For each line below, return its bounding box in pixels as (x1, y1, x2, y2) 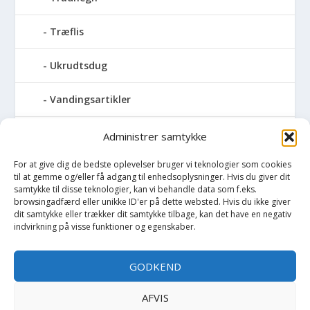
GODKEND (129, 259, 181, 273)
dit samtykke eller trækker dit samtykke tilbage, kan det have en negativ (14, 208, 291, 221)
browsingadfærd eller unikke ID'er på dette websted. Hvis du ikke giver (14, 196, 291, 208)
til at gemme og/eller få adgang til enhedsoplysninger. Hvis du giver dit (14, 171, 290, 183)
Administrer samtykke (103, 129, 207, 144)
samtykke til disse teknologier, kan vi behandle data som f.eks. (14, 183, 257, 196)
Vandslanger (50, 126, 111, 140)
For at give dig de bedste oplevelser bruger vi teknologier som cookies (14, 158, 291, 171)
